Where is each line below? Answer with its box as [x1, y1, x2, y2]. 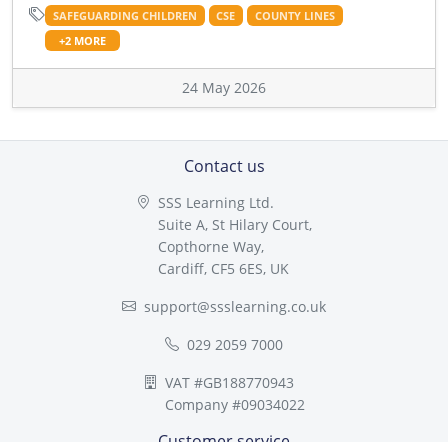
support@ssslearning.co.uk [144, 296, 326, 316]
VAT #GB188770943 [165, 372, 294, 392]
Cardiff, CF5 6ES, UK [158, 258, 289, 278]
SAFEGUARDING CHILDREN [52, 8, 197, 23]
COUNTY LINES [254, 8, 335, 23]
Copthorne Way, [158, 236, 264, 256]
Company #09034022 [165, 394, 305, 414]
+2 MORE [58, 33, 106, 48]
